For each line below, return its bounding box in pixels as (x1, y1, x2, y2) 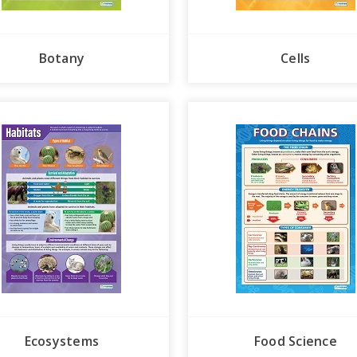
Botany (38, 49, 84, 67)
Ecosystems (24, 332, 99, 351)
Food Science (253, 332, 337, 351)
